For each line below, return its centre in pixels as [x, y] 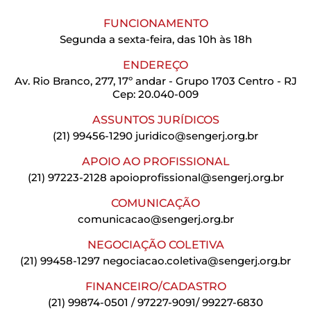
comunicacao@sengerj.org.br [155, 219]
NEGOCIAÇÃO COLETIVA [155, 244]
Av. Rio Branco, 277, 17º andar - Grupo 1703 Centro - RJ [155, 81]
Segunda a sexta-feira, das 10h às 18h [155, 39]
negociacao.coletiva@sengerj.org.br [197, 260]
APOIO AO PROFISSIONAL [155, 161]
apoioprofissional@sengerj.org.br [196, 177]
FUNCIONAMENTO [155, 23]
